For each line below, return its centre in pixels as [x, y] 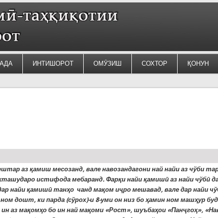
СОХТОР [154, 64]
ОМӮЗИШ [107, 64]
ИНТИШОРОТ [53, 64]
